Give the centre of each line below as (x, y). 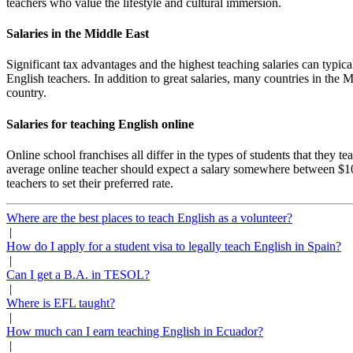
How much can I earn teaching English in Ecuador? (135, 331)
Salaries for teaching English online (100, 124)
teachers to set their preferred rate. (90, 183)
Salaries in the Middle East (78, 34)
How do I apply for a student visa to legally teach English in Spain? (174, 246)
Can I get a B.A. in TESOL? (78, 274)
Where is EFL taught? (61, 303)
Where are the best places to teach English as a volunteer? (149, 217)
